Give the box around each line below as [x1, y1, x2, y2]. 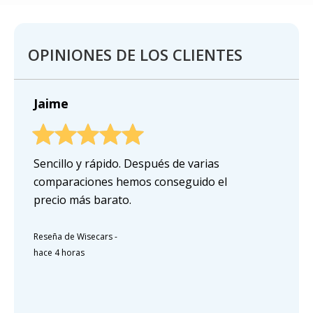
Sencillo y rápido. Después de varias [34, 155, 219, 171]
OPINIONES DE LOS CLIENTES [28, 43, 242, 65]
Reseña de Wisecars [34, 230, 112, 242]
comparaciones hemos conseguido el [34, 173, 227, 189]
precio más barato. [34, 191, 131, 208]
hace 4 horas [34, 246, 85, 259]
